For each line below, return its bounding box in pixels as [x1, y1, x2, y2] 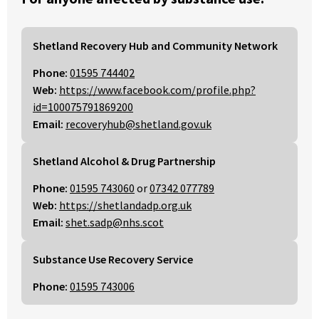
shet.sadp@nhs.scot [66, 215, 164, 230]
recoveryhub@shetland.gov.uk [66, 117, 211, 132]
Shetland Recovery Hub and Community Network [33, 38, 278, 53]
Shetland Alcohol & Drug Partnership [33, 154, 216, 169]
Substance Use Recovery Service [33, 252, 193, 267]
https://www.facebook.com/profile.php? [59, 83, 256, 98]
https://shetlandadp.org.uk [59, 198, 192, 213]
